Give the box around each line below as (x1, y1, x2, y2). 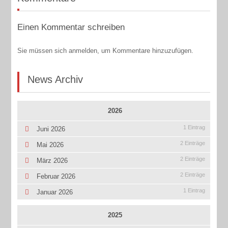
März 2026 (37, 157, 68, 165)
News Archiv (27, 73, 83, 85)
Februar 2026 (37, 173, 76, 181)
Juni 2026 (37, 125, 66, 133)
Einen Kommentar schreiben (17, 22, 125, 33)
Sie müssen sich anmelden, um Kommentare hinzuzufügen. (17, 47, 194, 55)
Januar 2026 (37, 188, 73, 196)
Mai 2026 (37, 141, 64, 149)
